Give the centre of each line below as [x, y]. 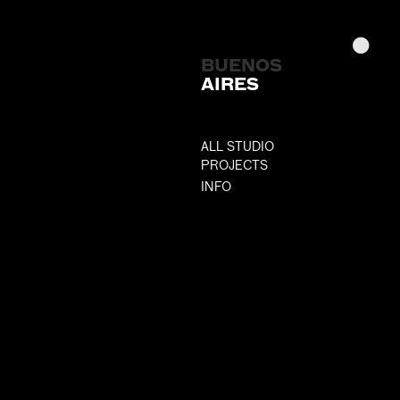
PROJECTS [235, 166]
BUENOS [242, 65]
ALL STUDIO [238, 147]
